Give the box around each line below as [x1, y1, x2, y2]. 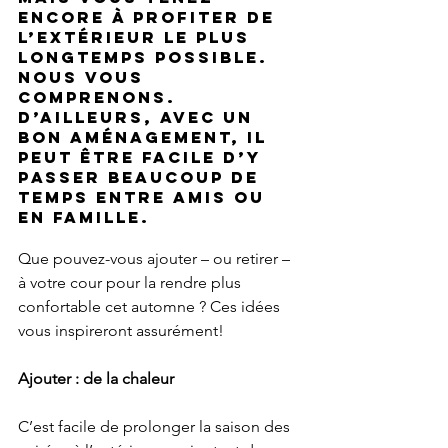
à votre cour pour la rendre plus [18, 273, 245, 293]
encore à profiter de [18, 7, 282, 28]
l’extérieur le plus [18, 27, 257, 48]
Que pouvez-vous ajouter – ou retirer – [18, 249, 294, 269]
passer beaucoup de [18, 167, 266, 188]
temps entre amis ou [18, 187, 272, 208]
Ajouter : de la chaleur [18, 369, 174, 389]
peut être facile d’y [18, 147, 268, 168]
